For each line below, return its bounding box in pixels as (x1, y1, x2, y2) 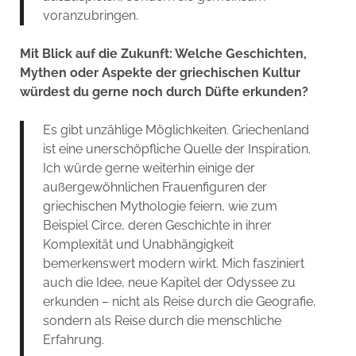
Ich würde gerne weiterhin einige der (42, 160, 255, 176)
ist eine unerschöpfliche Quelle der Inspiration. (42, 141, 311, 157)
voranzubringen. (42, 7, 138, 23)
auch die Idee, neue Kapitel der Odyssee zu (42, 274, 296, 290)
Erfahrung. (42, 331, 104, 347)
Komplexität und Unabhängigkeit (42, 236, 234, 252)
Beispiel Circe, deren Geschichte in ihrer (42, 217, 272, 233)
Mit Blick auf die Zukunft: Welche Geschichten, (19, 45, 307, 61)
